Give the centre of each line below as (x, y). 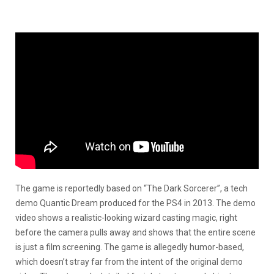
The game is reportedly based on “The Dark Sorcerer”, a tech (131, 188)
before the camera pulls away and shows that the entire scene (135, 232)
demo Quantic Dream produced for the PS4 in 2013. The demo (135, 203)
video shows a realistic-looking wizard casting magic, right (126, 217)
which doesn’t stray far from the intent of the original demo (129, 261)
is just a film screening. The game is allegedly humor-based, (130, 247)
